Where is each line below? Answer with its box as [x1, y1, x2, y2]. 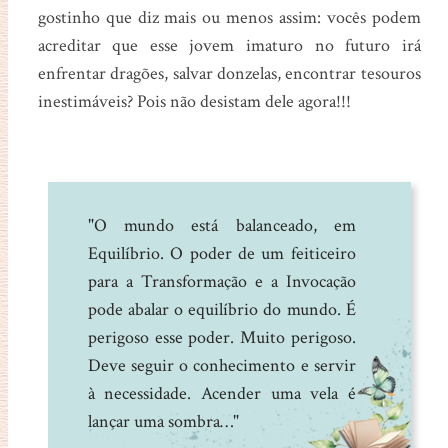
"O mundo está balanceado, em [87, 214, 356, 238]
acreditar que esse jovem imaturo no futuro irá [37, 34, 421, 58]
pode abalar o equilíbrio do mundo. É [87, 298, 356, 322]
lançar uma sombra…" [87, 410, 239, 434]
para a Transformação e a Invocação [87, 270, 356, 294]
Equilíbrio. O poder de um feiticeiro [87, 242, 356, 266]
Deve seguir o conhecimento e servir [87, 354, 356, 378]
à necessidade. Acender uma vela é [87, 382, 356, 406]
